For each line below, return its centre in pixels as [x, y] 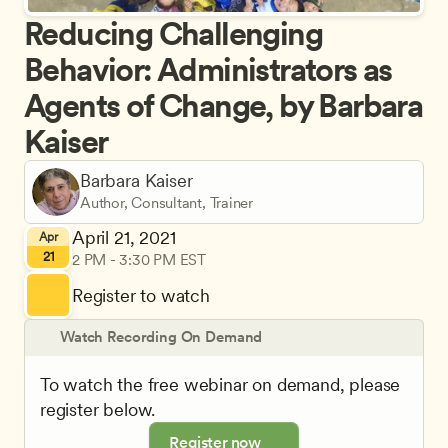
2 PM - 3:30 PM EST [139, 260]
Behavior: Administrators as [208, 69]
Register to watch [141, 295]
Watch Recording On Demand [161, 337]
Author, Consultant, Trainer [166, 203]
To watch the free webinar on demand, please [220, 384]
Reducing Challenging [173, 33]
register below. [98, 409]
